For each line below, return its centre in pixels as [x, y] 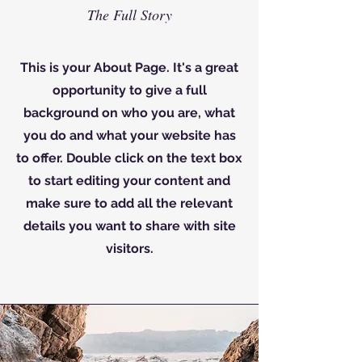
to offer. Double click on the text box [129, 158]
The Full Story [129, 15]
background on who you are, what [129, 113]
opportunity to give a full [129, 90]
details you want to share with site [129, 226]
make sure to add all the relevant [129, 203]
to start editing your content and [129, 181]
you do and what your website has [129, 135]
